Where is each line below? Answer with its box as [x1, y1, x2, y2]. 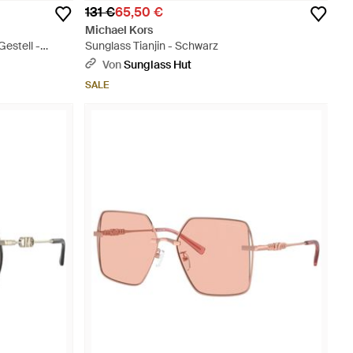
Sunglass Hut [124, 58, 191, 72]
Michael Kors [85, 23, 153, 37]
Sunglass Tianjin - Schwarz [85, 39, 218, 53]
